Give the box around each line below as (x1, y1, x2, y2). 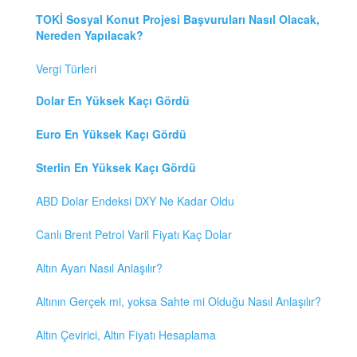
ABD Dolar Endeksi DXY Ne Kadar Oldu (36, 193, 234, 210)
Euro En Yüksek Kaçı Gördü (36, 126, 186, 143)
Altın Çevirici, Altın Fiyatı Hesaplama (36, 327, 216, 343)
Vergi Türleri (36, 61, 96, 77)
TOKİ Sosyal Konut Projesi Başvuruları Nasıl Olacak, (36, 11, 320, 28)
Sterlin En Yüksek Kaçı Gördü (36, 159, 196, 176)
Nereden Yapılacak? (36, 27, 143, 44)
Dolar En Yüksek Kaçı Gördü (36, 92, 190, 109)
